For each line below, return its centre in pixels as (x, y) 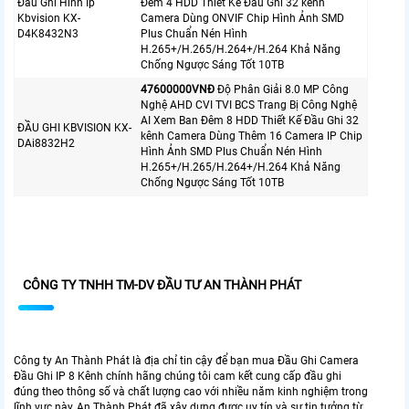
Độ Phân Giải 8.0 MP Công (282, 89)
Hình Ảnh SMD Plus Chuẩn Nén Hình (231, 151)
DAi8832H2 (46, 143)
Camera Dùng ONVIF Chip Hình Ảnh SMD (242, 18)
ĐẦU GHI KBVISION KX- (74, 127)
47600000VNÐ (178, 89)
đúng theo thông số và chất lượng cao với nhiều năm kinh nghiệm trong (191, 391)
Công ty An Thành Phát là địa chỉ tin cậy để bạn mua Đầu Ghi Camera (186, 360)
